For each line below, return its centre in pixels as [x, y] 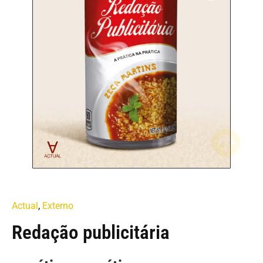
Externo [58, 205]
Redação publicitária [91, 232]
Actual [25, 205]
